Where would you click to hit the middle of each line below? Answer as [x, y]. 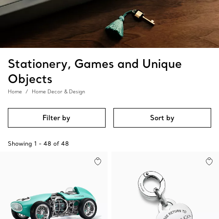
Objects [30, 78]
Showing [20, 143]
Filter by [57, 118]
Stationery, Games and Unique [95, 63]
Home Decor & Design [58, 92]
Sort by [163, 118]
